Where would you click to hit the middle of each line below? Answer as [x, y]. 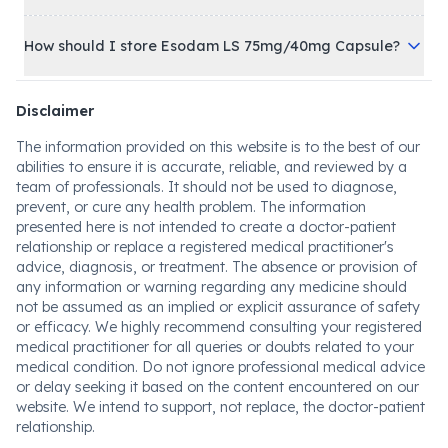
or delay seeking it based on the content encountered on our [217, 386]
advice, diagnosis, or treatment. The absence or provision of [216, 266]
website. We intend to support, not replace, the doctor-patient [220, 406]
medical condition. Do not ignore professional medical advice [220, 366]
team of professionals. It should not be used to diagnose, [206, 186]
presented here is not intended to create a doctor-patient [206, 226]
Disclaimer [55, 110]
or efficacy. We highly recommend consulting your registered [219, 326]
